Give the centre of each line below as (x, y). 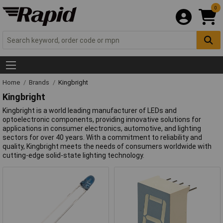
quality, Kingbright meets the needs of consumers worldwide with (107, 146)
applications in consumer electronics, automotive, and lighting (102, 128)
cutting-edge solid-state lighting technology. (73, 155)
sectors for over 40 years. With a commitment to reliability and (102, 137)
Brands (40, 83)
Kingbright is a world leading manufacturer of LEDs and (90, 110)
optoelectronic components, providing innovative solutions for (102, 119)
